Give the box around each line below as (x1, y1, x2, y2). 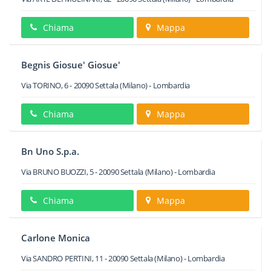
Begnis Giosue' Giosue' (21, 59, 120, 71)
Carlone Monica (21, 232, 90, 244)
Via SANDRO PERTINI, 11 (21, 253, 103, 264)
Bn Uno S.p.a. (21, 145, 79, 157)
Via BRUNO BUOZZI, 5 (21, 166, 94, 177)
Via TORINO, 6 (21, 80, 68, 91)
